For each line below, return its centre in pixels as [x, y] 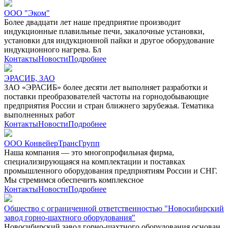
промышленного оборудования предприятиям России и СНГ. [111, 170]
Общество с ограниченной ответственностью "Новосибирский [114, 208]
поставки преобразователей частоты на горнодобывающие [106, 96]
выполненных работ [39, 115]
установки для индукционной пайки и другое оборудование [109, 40]
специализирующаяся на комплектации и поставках [95, 161]
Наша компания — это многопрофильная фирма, [89, 152]
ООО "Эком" [27, 13]
